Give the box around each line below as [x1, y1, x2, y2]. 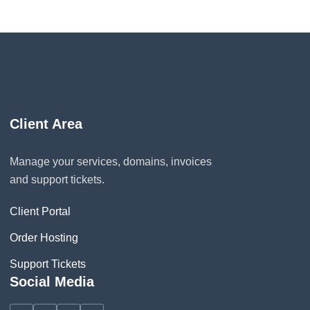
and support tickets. [9, 174, 104, 186]
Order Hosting [9, 232, 78, 244]
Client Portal [9, 206, 71, 218]
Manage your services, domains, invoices [9, 156, 212, 168]
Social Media [9, 274, 94, 290]
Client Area [9, 116, 82, 132]
